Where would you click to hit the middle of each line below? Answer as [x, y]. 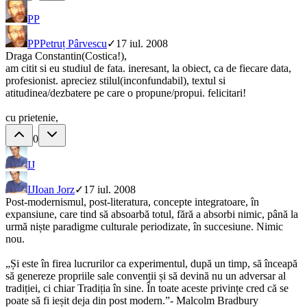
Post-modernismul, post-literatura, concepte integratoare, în [132, 202]
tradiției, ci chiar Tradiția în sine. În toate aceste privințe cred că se [147, 288]
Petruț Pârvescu [73, 44]
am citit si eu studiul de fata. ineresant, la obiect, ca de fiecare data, [148, 69]
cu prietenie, [32, 118]
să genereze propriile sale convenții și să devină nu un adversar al [146, 276]
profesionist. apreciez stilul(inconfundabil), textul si [115, 81]
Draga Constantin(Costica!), [66, 56]
